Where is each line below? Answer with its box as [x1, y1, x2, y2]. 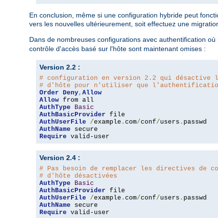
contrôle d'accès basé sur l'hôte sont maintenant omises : [29, 45, 206, 53]
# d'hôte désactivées [39, 172, 117, 180]
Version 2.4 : [39, 154, 80, 162]
